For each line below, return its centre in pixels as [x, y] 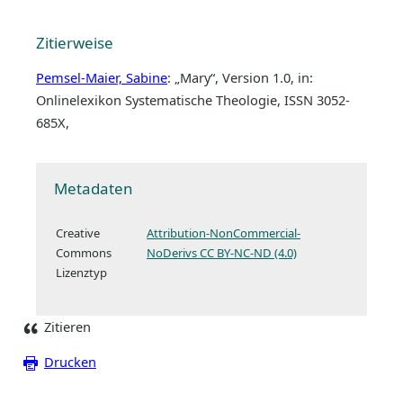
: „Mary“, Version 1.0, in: [240, 77]
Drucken [70, 362]
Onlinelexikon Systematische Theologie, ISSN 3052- [193, 99]
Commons [84, 252]
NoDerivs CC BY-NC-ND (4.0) [222, 252]
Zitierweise [75, 42]
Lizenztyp [81, 272]
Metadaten [93, 188]
